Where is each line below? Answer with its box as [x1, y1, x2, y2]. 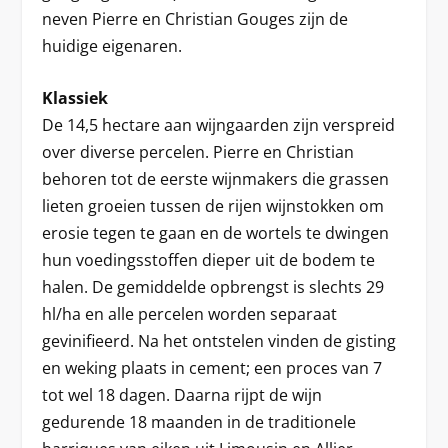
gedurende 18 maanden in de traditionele [42, 411, 357, 434]
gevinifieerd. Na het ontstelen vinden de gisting [42, 330, 397, 353]
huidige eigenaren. [42, 34, 183, 57]
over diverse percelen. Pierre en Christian [42, 141, 355, 164]
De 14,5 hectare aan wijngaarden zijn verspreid [42, 114, 396, 137]
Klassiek [42, 87, 109, 110]
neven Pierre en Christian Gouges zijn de [42, 7, 349, 30]
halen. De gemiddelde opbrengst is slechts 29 [42, 276, 385, 299]
